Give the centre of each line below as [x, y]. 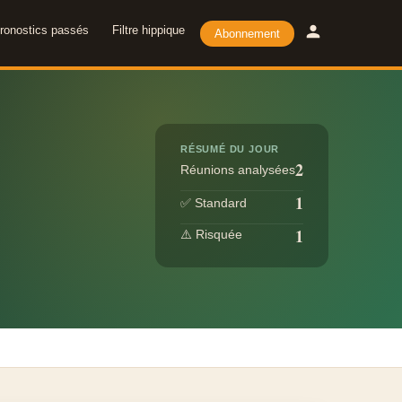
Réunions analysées [238, 170]
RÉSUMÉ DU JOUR [230, 149]
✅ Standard [214, 202]
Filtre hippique [149, 30]
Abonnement [247, 33]
